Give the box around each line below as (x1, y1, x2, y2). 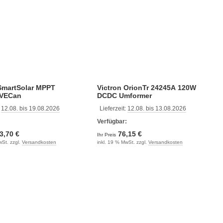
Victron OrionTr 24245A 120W (97, 83, 196, 92)
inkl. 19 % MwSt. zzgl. (97, 139, 148, 145)
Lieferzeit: (99, 105, 127, 112)
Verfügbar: (97, 117, 127, 125)
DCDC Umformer (97, 91, 152, 100)
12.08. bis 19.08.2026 (1, 105, 60, 112)
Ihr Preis (97, 131, 117, 137)
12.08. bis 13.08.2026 (127, 105, 186, 112)
